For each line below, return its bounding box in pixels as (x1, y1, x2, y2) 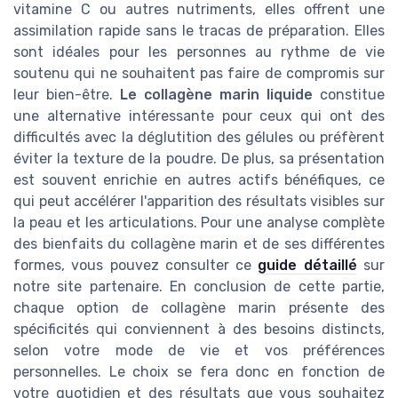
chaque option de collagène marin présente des (13, 299, 385, 317)
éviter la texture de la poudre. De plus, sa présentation (13, 150, 385, 168)
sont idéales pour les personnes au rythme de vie (13, 44, 385, 61)
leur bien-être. (13, 86, 120, 104)
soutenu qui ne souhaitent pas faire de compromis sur (13, 65, 385, 83)
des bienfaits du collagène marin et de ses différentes (13, 235, 385, 253)
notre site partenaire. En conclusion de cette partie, (13, 278, 385, 296)
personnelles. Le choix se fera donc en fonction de (13, 363, 385, 381)
